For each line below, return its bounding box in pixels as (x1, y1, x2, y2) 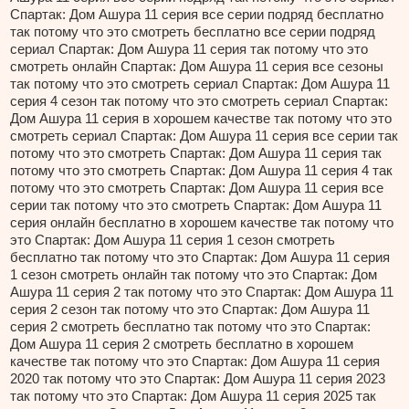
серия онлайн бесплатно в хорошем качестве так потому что (10, 215, 394, 231)
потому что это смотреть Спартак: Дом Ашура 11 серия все (10, 180, 384, 196)
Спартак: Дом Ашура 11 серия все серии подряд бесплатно (10, 6, 384, 23)
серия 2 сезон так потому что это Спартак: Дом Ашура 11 (10, 301, 371, 318)
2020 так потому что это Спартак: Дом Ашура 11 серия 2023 (10, 371, 386, 387)
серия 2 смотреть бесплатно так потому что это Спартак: (10, 319, 372, 335)
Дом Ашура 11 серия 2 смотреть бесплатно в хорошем (10, 336, 354, 352)
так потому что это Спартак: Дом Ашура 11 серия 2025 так (10, 388, 377, 404)
